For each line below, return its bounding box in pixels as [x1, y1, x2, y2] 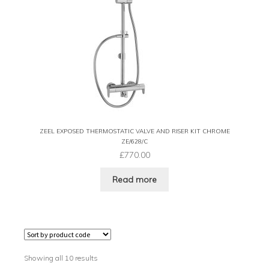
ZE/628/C [121, 137, 148, 145]
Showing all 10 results [23, 253, 98, 263]
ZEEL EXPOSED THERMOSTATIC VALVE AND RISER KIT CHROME [39, 127, 230, 135]
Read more [112, 174, 157, 185]
